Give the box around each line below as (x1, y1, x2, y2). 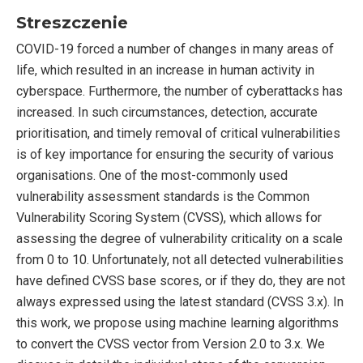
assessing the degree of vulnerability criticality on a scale (16, 230, 343, 246)
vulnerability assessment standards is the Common (16, 188, 310, 204)
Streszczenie (16, 11, 128, 32)
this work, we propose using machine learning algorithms (16, 314, 339, 331)
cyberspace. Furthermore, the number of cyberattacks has (16, 83, 343, 99)
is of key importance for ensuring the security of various (16, 146, 334, 162)
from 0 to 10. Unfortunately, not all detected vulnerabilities (16, 251, 344, 267)
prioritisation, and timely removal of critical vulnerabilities (16, 125, 340, 141)
